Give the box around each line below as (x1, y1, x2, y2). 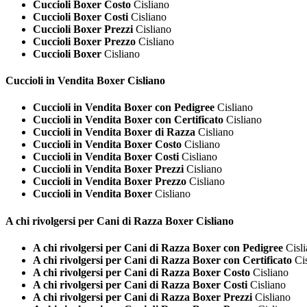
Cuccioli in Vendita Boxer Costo (33, 138, 182, 151)
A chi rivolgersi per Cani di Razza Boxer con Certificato (33, 254, 292, 266)
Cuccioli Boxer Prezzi (33, 23, 133, 35)
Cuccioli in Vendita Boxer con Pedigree (33, 101, 214, 114)
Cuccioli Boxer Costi (33, 10, 128, 23)
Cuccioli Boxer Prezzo (33, 35, 136, 47)
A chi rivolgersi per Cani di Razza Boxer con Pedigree (33, 241, 283, 254)
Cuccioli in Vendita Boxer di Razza (33, 126, 195, 138)
